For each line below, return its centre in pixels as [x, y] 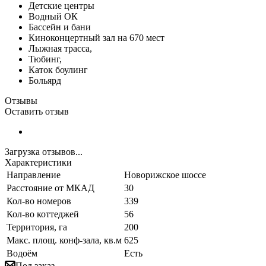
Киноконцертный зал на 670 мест [96, 37]
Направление [34, 175]
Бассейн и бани [60, 27]
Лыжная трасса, [60, 48]
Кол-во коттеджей [43, 214]
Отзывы [21, 100]
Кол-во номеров [39, 201]
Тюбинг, [45, 59]
